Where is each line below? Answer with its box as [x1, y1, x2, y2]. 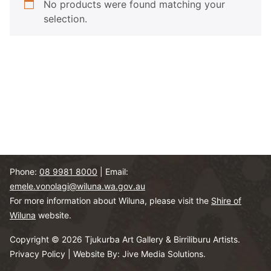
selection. [44, 13, 87, 25]
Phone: [10, 166, 39, 177]
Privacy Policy [10, 249, 65, 259]
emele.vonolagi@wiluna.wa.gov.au [10, 181, 145, 191]
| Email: [97, 166, 128, 177]
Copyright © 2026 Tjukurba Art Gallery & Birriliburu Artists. [10, 234, 240, 244]
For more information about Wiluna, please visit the [10, 195, 211, 206]
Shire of [211, 195, 241, 206]
